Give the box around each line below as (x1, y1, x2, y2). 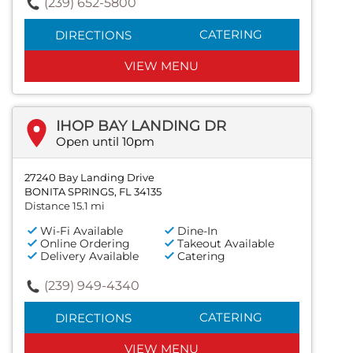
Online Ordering (40, 236, 130, 251)
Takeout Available (177, 236, 275, 251)
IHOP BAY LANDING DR (56, 117, 226, 136)
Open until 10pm (56, 134, 154, 150)
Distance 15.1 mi (24, 199, 105, 213)
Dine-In (177, 224, 218, 239)
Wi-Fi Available (40, 224, 123, 239)
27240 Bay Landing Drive (24, 171, 154, 184)
